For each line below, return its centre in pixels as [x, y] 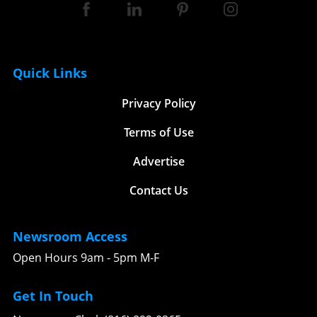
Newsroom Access [70, 236]
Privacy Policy [158, 103]
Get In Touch [53, 295]
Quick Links [50, 73]
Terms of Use [158, 132]
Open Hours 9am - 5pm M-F [86, 257]
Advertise [158, 161]
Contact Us [158, 190]
